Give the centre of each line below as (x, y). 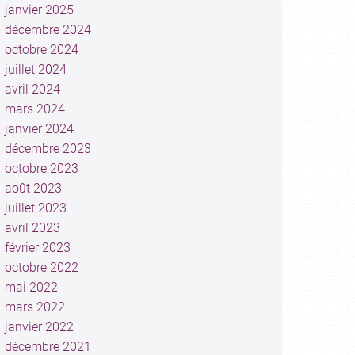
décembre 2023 (48, 149)
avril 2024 (32, 89)
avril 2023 (32, 228)
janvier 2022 (39, 327)
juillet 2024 (35, 69)
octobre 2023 (41, 168)
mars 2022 (34, 307)
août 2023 (33, 188)
